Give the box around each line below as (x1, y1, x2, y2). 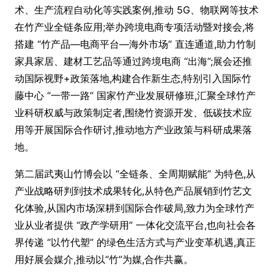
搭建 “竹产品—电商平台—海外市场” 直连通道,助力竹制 (15, 38, 256, 50)
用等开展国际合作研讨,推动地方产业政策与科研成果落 (15, 124, 252, 136)
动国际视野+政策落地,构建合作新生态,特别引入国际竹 (15, 72, 251, 84)
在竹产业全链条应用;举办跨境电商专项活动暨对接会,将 (15, 21, 254, 33)
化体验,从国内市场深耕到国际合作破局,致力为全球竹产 (15, 202, 254, 214)
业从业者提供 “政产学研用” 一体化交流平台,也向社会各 (15, 219, 256, 231)
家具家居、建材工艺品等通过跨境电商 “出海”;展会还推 (15, 55, 252, 67)
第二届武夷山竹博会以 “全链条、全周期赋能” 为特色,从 (15, 168, 256, 180)
